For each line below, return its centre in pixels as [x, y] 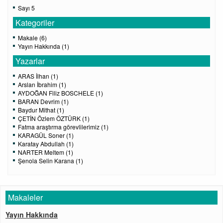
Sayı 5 [26, 8]
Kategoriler [35, 23]
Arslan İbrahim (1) [42, 84]
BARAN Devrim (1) [43, 101]
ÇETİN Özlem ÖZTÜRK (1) [54, 118]
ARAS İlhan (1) [38, 76]
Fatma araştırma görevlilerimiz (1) [63, 127]
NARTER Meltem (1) [46, 152]
